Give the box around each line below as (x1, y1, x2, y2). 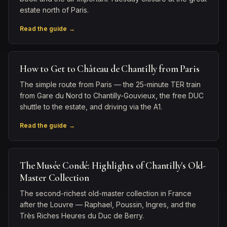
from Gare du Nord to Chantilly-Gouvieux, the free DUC (20, 91, 204, 100)
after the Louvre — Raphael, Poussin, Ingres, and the (20, 200, 196, 209)
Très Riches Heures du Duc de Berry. (20, 211, 144, 220)
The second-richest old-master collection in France (20, 189, 192, 198)
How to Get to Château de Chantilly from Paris (20, 63, 200, 74)
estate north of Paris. (20, 6, 89, 14)
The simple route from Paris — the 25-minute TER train (20, 80, 201, 89)
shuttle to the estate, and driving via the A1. (20, 102, 162, 111)
